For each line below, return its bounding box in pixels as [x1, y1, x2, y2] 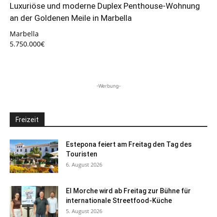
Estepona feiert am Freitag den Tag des [66, 140, 192, 148]
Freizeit [15, 115, 39, 124]
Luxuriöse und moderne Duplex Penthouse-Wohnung [10, 1, 200, 11]
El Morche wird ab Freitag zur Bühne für [66, 186, 191, 195]
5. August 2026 [66, 207, 102, 215]
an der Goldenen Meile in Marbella [10, 13, 132, 23]
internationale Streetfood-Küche [66, 196, 172, 204]
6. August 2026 [66, 160, 102, 168]
